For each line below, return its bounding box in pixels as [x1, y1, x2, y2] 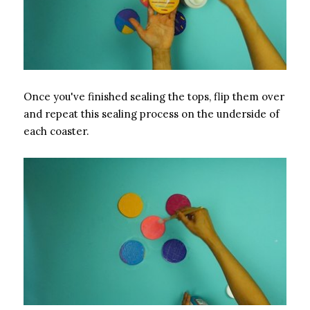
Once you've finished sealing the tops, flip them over [24, 89, 284, 103]
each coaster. [24, 124, 89, 138]
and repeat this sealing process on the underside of [24, 107, 280, 120]
